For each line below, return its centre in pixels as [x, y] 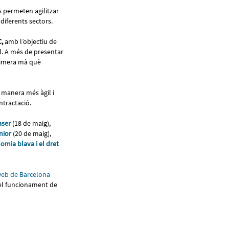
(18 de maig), [31, 123]
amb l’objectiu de [30, 41]
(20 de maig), [31, 133]
